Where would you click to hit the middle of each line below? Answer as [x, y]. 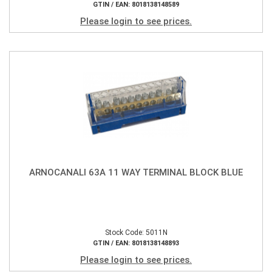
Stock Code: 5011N [136, 233]
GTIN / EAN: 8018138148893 [136, 243]
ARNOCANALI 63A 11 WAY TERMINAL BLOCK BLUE [136, 172]
